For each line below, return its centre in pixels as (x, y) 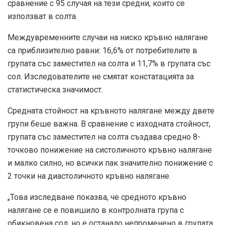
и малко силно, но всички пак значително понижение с (110, 163)
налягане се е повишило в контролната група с (96, 210)
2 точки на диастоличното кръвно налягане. (89, 176)
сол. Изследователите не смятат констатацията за (101, 76)
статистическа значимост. (55, 89)
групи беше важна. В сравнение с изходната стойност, (109, 124)
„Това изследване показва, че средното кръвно (97, 197)
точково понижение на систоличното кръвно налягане (110, 150)
